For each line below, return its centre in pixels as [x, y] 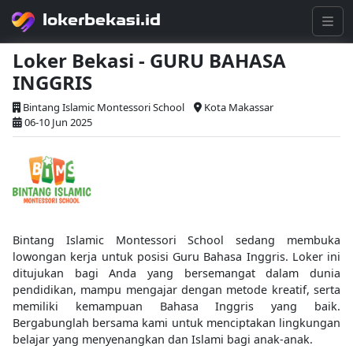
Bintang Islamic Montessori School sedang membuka [176, 240]
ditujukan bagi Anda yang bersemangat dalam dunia [176, 273]
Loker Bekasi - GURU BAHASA [149, 60]
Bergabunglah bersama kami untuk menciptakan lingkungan [176, 323]
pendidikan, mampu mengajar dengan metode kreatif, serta [176, 290]
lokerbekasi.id [102, 19]
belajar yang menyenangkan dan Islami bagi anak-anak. [163, 339]
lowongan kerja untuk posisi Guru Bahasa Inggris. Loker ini [176, 256]
